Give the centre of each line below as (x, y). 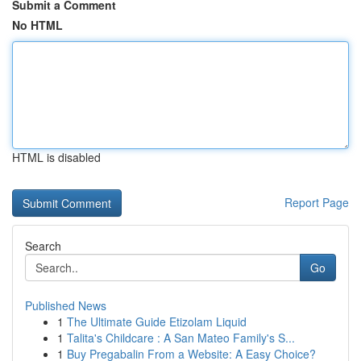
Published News (66, 305)
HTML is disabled (56, 157)
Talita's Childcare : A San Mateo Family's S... (181, 338)
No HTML (37, 25)
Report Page (317, 202)
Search (43, 246)
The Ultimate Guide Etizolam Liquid (157, 322)
